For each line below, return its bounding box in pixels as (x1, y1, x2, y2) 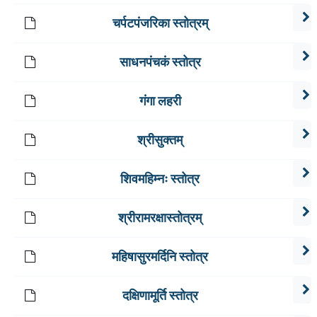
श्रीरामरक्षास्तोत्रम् (118, 210, 202, 226)
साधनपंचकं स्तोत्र (119, 54, 201, 71)
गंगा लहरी (139, 93, 181, 110)
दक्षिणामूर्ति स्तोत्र (122, 288, 198, 304)
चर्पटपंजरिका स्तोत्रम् (112, 16, 208, 32)
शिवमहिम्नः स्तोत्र (120, 171, 200, 188)
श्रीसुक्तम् (137, 132, 183, 149)
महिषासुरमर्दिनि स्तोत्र (112, 249, 209, 265)
